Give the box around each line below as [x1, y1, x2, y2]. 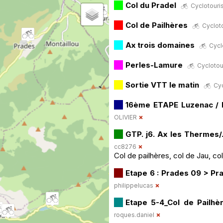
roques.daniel [114, 211, 154, 219]
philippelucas [114, 181, 153, 189]
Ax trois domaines [125, 40, 195, 50]
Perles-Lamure [125, 60, 183, 70]
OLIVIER [114, 113, 137, 121]
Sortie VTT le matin [125, 80, 199, 90]
